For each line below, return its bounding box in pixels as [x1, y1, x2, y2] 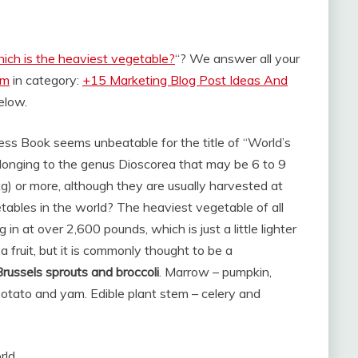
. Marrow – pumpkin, [159, 264, 272, 280]
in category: [10, 72, 82, 88]
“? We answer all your [175, 50, 300, 66]
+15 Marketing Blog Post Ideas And [82, 72, 288, 88]
